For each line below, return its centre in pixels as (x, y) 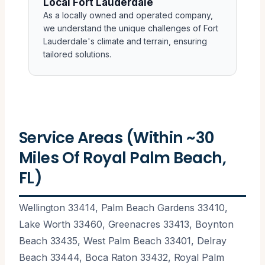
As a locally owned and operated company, (128, 15)
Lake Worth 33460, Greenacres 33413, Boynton (126, 224)
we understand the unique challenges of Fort (131, 28)
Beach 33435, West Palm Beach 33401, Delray (123, 240)
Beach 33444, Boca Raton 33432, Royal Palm (122, 257)
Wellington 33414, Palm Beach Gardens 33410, (123, 207)
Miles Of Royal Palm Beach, (123, 157)
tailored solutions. (77, 54)
